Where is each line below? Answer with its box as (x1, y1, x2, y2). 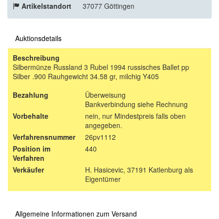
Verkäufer (13, 164, 44, 175)
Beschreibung (13, 52, 60, 63)
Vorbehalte (13, 110, 48, 121)
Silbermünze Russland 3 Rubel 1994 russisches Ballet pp (13, 62, 189, 72)
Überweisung (85, 89, 126, 100)
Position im (13, 143, 50, 153)
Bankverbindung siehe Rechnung (85, 99, 188, 109)
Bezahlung (13, 89, 48, 100)
